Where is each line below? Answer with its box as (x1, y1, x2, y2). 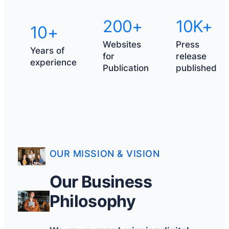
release (175, 51, 207, 62)
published (175, 63, 217, 74)
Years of (30, 45, 64, 56)
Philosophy (49, 191, 136, 212)
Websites (103, 39, 142, 50)
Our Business (49, 172, 152, 192)
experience (30, 57, 77, 67)
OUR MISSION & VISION (49, 148, 160, 159)
